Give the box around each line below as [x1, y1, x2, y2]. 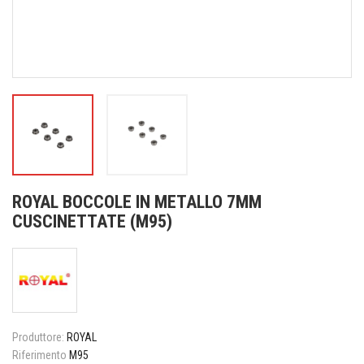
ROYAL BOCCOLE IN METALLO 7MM [12, 192, 262, 212]
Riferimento [12, 349, 67, 362]
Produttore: [12, 331, 64, 344]
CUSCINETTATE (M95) [12, 211, 172, 232]
